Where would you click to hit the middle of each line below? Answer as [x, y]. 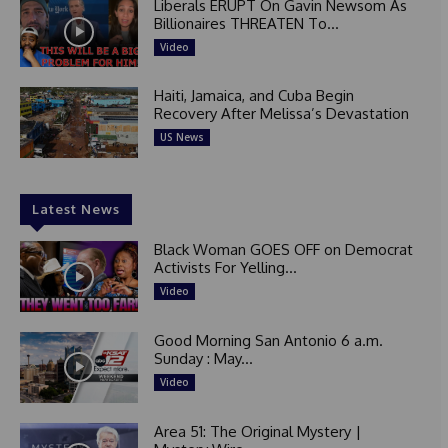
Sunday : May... [203, 358]
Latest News [76, 209]
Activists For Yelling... [225, 268]
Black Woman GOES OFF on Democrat [283, 250]
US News [181, 137]
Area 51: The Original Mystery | [257, 431]
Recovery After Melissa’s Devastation [281, 114]
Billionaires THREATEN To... [246, 23]
